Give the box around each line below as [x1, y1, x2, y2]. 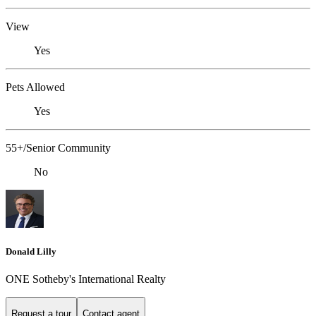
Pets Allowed [6, 80, 65, 93]
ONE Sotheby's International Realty [6, 273, 166, 285]
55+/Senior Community [6, 141, 111, 154]
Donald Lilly [6, 245, 56, 257]
